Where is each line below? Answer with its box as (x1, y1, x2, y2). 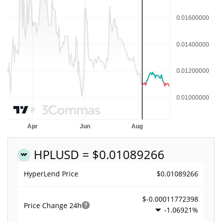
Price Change (24, 200, 69, 210)
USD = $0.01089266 (55, 146, 165, 163)
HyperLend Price (24, 169, 78, 178)
